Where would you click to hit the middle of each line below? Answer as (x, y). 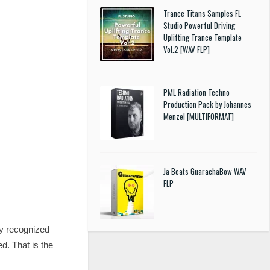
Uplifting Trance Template (202, 37)
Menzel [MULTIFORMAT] (199, 116)
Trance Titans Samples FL (202, 13)
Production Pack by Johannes (207, 104)
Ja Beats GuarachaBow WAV (205, 171)
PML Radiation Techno (196, 92)
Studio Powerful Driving (199, 25)
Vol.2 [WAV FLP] (187, 49)
